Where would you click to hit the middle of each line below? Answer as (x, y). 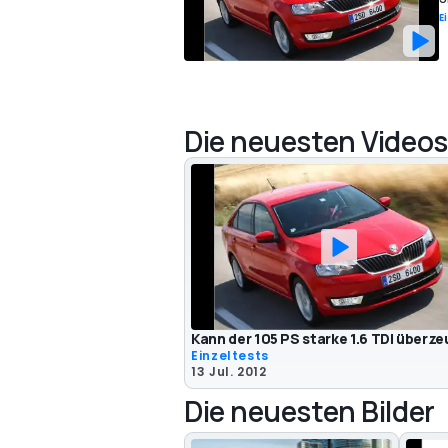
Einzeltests (230, 356)
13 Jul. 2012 (229, 372)
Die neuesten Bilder (309, 411)
